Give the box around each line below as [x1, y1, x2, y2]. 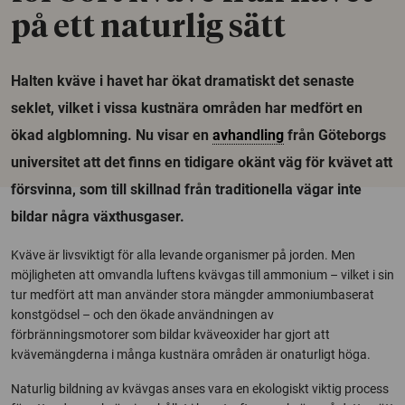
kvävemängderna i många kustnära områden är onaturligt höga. [11, 347, 371, 362]
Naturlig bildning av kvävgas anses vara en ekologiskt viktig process [11, 381, 389, 396]
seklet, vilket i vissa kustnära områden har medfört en [11, 99, 363, 117]
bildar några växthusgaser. [11, 208, 184, 225]
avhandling [212, 127, 284, 144]
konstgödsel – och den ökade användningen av [11, 307, 274, 322]
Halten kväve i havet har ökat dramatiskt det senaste [11, 72, 354, 89]
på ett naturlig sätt [11, 13, 286, 43]
